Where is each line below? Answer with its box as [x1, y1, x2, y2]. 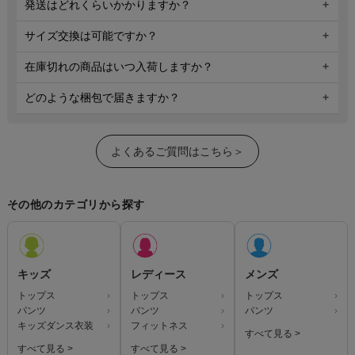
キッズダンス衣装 [17, 320, 94, 332]
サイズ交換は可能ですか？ [24, 29, 158, 43]
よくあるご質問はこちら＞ [111, 145, 244, 158]
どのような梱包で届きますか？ [24, 91, 180, 105]
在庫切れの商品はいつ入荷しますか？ [24, 60, 213, 74]
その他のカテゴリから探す [6, 198, 145, 212]
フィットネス [131, 320, 189, 332]
